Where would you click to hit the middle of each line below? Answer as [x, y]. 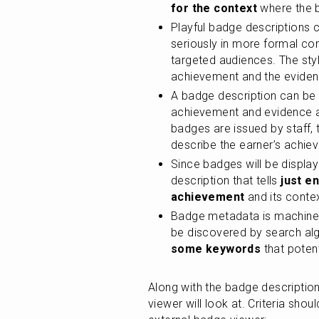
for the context [214, 8]
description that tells [224, 181]
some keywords [216, 249]
